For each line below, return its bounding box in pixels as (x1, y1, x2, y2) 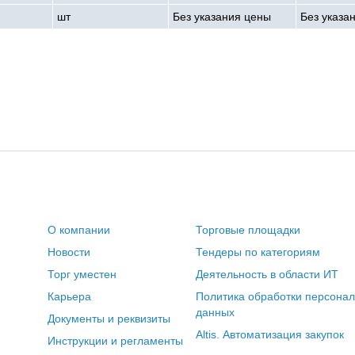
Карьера (47, 290, 91, 303)
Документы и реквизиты (47, 312, 170, 325)
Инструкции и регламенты (47, 334, 183, 347)
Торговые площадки (195, 223, 300, 236)
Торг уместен (47, 268, 116, 281)
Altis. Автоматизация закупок (195, 328, 344, 341)
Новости (47, 246, 90, 258)
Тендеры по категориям (195, 246, 320, 258)
